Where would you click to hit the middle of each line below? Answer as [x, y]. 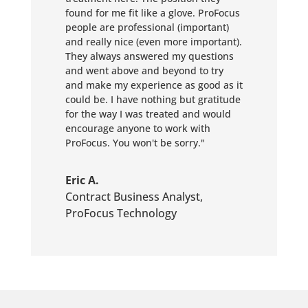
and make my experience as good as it [154, 85]
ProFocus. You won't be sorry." [135, 143]
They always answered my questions [149, 56]
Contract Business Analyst [132, 197]
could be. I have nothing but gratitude [153, 99]
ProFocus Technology [121, 213]
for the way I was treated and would [148, 114]
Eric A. [82, 180]
